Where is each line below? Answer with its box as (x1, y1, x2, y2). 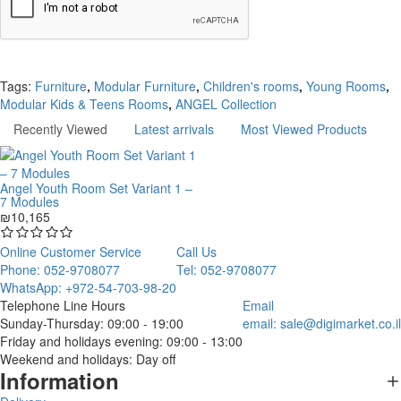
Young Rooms (306, 77, 386, 96)
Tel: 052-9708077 (176, 260, 277, 279)
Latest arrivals (134, 120, 214, 139)
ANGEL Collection (175, 95, 277, 114)
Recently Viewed (13, 120, 107, 139)
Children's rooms (203, 77, 299, 96)
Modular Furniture (94, 77, 196, 96)
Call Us (176, 243, 217, 261)
